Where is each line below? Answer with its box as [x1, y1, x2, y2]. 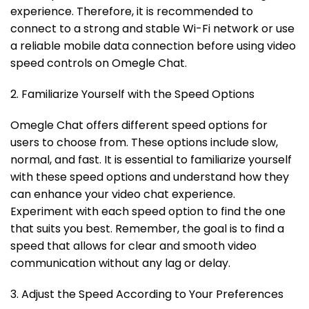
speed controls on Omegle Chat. [10, 55, 187, 72]
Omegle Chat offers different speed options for [10, 117, 268, 134]
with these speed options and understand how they [10, 169, 289, 186]
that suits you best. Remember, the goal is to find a [10, 221, 284, 237]
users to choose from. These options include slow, [10, 134, 278, 151]
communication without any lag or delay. [10, 255, 230, 272]
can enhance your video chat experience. [10, 186, 235, 203]
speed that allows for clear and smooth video [10, 238, 257, 255]
